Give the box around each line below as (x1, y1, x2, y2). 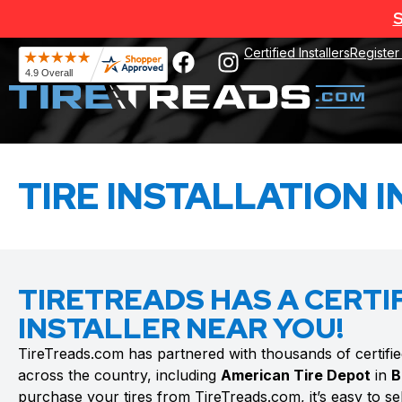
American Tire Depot (221, 366, 371, 384)
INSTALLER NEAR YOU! (18, 309, 344, 347)
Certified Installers (244, 45, 350, 60)
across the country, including (18, 366, 221, 384)
